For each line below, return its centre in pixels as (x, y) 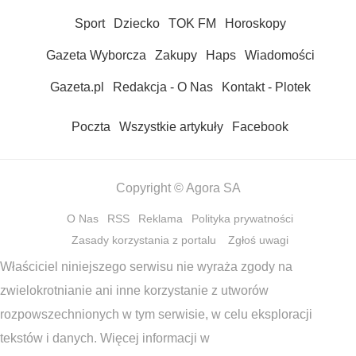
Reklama (161, 219)
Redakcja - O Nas (163, 87)
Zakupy (176, 55)
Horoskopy (255, 23)
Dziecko (136, 23)
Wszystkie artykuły (171, 127)
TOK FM (192, 23)
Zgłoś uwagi (258, 240)
